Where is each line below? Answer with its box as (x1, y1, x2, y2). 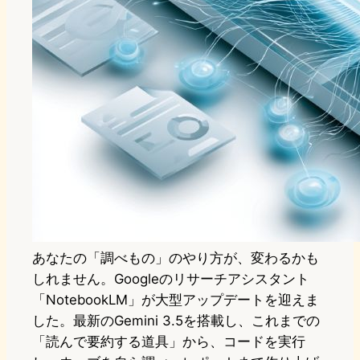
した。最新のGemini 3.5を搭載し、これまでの (32, 313, 320, 329)
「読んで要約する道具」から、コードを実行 (32, 333, 305, 350)
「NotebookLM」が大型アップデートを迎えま (32, 292, 319, 309)
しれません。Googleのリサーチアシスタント (32, 271, 309, 288)
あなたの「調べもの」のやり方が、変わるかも (32, 250, 319, 267)
